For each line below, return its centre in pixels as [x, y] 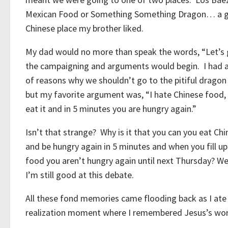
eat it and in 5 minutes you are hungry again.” [113, 109]
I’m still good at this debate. [80, 175]
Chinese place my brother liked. [84, 28]
